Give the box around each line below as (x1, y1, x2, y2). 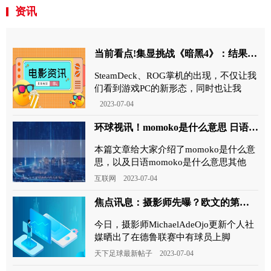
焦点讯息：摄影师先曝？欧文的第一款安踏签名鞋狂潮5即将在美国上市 (240, 197, 249, 207)
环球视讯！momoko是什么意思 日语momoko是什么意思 (249, 122, 258, 132)
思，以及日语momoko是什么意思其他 (94, 156, 246, 167)
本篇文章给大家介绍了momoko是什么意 (94, 143, 255, 154)
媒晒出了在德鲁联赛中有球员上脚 (94, 231, 230, 242)
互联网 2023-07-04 (94, 174, 157, 183)
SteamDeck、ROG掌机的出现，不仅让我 (94, 70, 256, 80)
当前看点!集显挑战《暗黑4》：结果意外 (247, 48, 257, 59)
